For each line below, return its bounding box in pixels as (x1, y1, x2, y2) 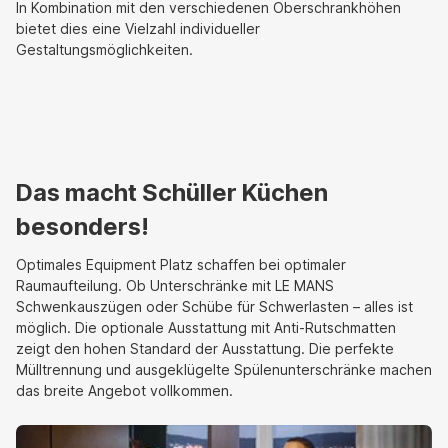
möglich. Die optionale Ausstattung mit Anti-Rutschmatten (16, 319, 396, 337)
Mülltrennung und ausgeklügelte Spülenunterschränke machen (16, 361, 432, 379)
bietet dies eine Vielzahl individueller (16, 20, 260, 38)
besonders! (16, 212, 149, 242)
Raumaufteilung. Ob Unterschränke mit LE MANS (16, 277, 334, 295)
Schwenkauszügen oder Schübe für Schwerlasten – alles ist (16, 298, 413, 316)
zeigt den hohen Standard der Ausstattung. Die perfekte (16, 340, 394, 358)
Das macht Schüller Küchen (16, 178, 328, 208)
